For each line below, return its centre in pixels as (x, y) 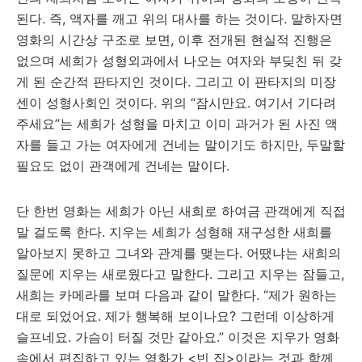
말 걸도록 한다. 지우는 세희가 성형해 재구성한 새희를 (174, 232)
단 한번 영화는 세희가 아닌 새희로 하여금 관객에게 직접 (181, 211)
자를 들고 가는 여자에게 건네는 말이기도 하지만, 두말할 (181, 145)
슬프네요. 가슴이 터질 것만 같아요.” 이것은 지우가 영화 (178, 337)
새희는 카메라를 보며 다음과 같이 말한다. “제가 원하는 (177, 295)
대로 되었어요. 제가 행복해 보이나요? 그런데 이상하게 (175, 316)
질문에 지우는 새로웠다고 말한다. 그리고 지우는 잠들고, (180, 274)
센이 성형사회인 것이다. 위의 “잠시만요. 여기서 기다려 (176, 103)
